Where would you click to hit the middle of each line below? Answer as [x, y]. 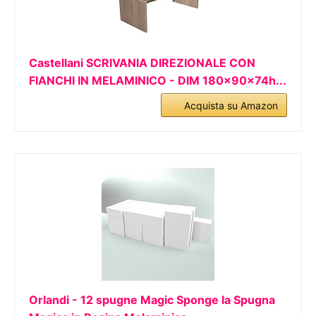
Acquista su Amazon [231, 105]
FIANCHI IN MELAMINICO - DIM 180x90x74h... [158, 80]
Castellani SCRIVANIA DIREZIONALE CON [142, 63]
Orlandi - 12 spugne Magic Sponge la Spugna [152, 300]
